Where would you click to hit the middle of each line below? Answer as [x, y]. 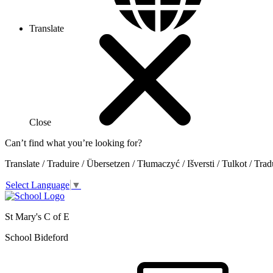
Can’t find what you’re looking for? [73, 143]
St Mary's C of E [37, 217]
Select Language [37, 185]
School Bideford [37, 238]
